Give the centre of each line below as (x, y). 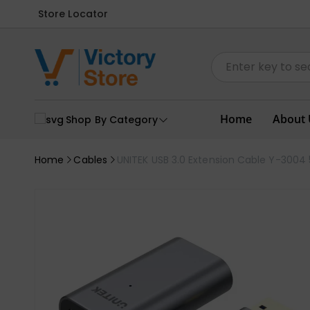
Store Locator (73, 13)
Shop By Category (112, 119)
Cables (90, 159)
